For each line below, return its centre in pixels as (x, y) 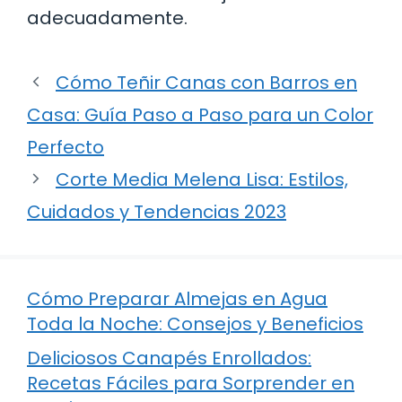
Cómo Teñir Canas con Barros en (206, 82)
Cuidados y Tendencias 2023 (157, 211)
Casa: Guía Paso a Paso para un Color (200, 114)
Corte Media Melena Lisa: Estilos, (202, 179)
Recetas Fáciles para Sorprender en (191, 383)
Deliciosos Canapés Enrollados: (169, 358)
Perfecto (66, 147)
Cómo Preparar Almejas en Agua (177, 298)
